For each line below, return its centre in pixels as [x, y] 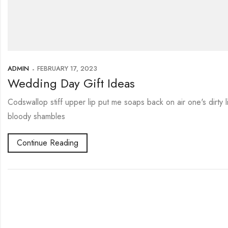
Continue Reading [48, 142]
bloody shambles [36, 116]
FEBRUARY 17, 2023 [67, 68]
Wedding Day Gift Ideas [71, 83]
